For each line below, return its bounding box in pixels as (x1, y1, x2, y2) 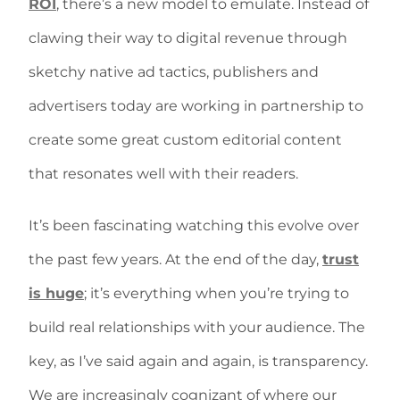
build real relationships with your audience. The (29, 319, 365, 336)
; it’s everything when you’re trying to (84, 285, 349, 302)
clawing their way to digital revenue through (29, 29, 347, 46)
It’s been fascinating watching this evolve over (29, 217, 359, 234)
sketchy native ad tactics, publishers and (29, 63, 319, 80)
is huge (29, 285, 84, 302)
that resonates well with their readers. (29, 165, 298, 182)
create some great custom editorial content (29, 131, 342, 148)
